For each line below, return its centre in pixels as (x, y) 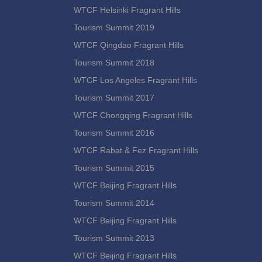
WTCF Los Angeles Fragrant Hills (135, 80)
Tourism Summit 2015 (114, 168)
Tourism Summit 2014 (114, 203)
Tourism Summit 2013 (114, 238)
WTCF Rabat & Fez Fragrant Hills (136, 150)
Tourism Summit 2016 (114, 133)
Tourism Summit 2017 (114, 98)
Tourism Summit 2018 (114, 63)
